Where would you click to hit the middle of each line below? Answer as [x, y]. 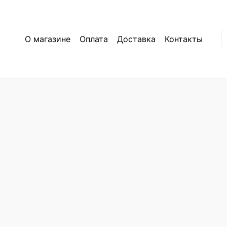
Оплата [93, 39]
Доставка [136, 39]
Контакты [183, 39]
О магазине [47, 39]
